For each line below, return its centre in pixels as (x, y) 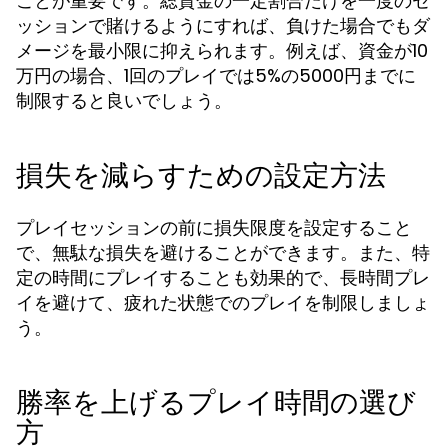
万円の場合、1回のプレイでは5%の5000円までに (216, 75)
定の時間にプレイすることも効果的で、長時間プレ (223, 277)
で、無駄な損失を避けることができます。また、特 (223, 252)
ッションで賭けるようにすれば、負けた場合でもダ (223, 25)
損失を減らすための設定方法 (201, 175)
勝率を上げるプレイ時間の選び (216, 402)
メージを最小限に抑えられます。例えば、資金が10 (222, 50)
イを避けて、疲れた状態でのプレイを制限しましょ (223, 302)
